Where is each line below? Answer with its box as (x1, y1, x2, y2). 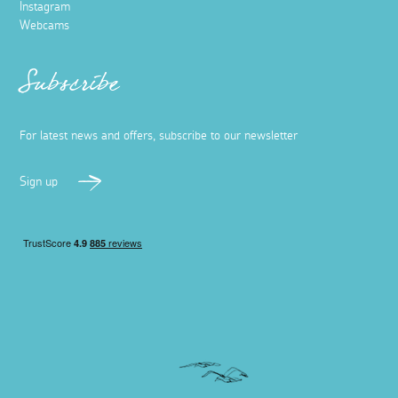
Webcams (20, 20, 70, 33)
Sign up (20, 176, 59, 189)
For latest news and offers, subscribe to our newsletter (20, 130, 298, 143)
